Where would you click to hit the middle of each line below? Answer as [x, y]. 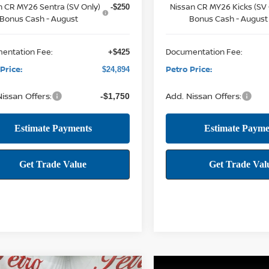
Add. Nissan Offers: [204, 95]
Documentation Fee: [204, 51]
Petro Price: [189, 69]
